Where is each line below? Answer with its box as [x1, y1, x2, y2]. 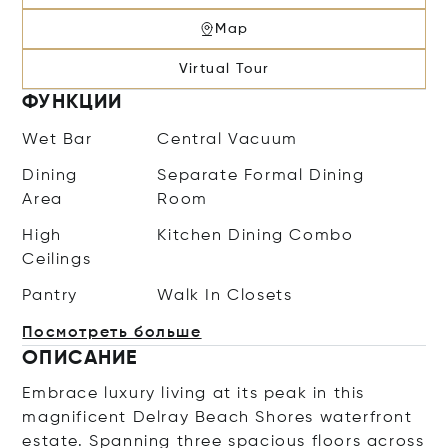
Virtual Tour [178, 62, 270, 76]
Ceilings [22, 252, 92, 268]
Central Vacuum [157, 132, 298, 148]
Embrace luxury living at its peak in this [22, 386, 366, 402]
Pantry [22, 288, 79, 304]
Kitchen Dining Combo [157, 228, 354, 244]
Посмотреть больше [22, 325, 202, 341]
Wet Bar [22, 132, 93, 148]
